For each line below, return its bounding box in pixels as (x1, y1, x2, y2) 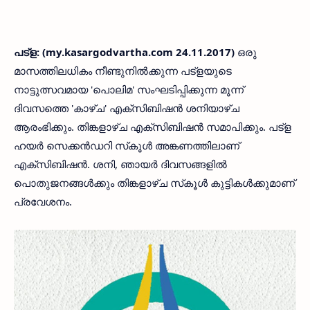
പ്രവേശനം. (14, 194, 72, 208)
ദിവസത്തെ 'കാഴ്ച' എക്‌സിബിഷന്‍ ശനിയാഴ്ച (14, 101, 239, 115)
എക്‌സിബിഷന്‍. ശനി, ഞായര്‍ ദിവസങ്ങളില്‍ (14, 157, 227, 171)
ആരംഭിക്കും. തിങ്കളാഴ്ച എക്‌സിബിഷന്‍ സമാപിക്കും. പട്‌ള (14, 120, 291, 134)
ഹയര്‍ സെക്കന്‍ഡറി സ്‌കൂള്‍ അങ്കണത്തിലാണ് (14, 138, 239, 152)
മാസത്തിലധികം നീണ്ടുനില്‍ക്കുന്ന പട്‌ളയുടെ (14, 64, 232, 77)
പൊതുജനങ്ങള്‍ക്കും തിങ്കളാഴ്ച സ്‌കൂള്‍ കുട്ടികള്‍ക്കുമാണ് (14, 176, 295, 190)
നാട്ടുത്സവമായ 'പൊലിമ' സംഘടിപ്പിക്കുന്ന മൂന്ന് (14, 82, 244, 96)
